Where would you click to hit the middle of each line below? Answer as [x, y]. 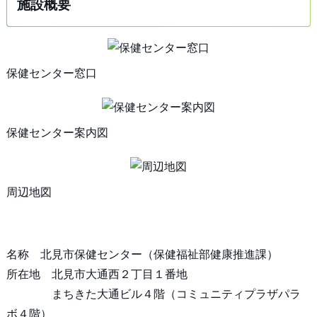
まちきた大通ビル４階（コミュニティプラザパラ [153, 294]
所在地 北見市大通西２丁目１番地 [102, 274]
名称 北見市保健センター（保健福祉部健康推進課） [142, 254]
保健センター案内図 [57, 133]
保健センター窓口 [51, 73]
